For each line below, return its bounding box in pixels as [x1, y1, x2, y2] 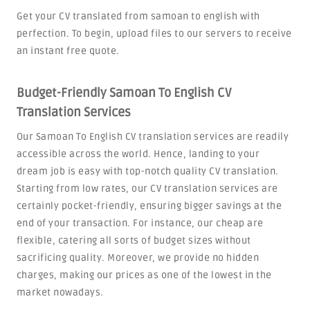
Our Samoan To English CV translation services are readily [16, 131, 289, 143]
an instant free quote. [16, 45, 120, 57]
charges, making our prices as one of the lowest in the [16, 269, 272, 281]
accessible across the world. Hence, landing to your [16, 148, 260, 160]
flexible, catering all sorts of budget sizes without [16, 235, 251, 246]
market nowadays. [16, 286, 104, 298]
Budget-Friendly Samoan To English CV [16, 85, 232, 100]
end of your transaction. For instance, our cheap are [16, 217, 264, 229]
